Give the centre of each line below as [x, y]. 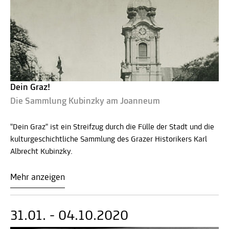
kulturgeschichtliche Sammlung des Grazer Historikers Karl [109, 139]
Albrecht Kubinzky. [41, 152]
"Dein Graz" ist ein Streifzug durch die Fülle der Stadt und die [112, 127]
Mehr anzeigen [38, 177]
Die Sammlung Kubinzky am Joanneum [85, 101]
